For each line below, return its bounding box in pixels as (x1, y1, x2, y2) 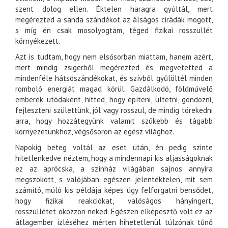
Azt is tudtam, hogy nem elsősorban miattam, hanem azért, (15, 52, 213, 62)
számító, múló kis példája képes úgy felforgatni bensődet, (15, 185, 213, 195)
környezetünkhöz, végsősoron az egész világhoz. (15, 127, 174, 137)
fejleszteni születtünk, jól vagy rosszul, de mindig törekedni (15, 105, 213, 116)
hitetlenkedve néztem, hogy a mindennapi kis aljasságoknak (15, 153, 213, 163)
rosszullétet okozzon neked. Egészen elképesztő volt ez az (15, 207, 213, 217)
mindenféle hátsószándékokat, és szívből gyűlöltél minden (15, 73, 213, 83)
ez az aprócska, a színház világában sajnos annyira (15, 164, 213, 174)
